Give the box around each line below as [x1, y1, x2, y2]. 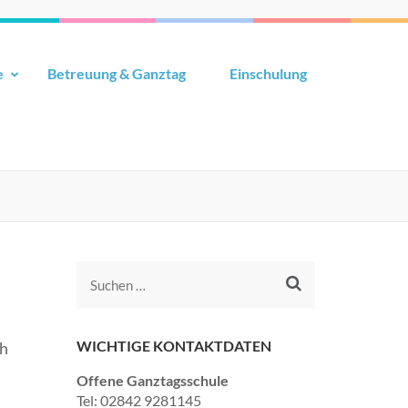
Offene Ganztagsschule [76, 372, 229, 390]
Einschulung [229, 65, 307, 82]
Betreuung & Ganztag [47, 65, 186, 82]
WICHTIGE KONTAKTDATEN [76, 337, 271, 354]
